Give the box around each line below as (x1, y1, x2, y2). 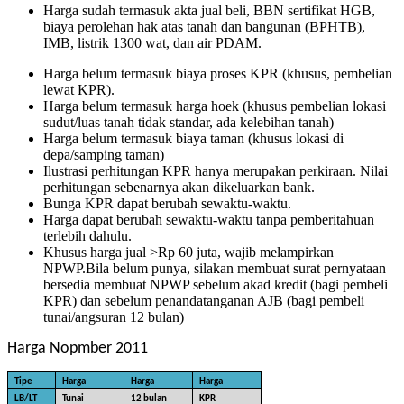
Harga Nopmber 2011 (7, 340, 148, 358)
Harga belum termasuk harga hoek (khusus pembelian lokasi (43, 98, 386, 115)
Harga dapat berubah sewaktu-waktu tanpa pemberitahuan (43, 212, 374, 228)
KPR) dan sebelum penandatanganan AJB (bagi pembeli (43, 293, 364, 309)
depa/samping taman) (43, 147, 164, 163)
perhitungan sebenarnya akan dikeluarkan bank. (43, 179, 315, 196)
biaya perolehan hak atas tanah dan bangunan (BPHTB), (43, 19, 365, 35)
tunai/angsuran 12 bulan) (43, 309, 184, 326)
